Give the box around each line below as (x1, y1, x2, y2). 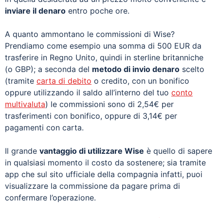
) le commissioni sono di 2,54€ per (45, 99, 174, 109)
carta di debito (36, 75, 91, 86)
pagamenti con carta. (5, 122, 84, 132)
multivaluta (5, 99, 45, 109)
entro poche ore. (66, 5, 129, 16)
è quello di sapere (144, 145, 212, 156)
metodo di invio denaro (92, 64, 180, 74)
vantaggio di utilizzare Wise (39, 145, 144, 156)
